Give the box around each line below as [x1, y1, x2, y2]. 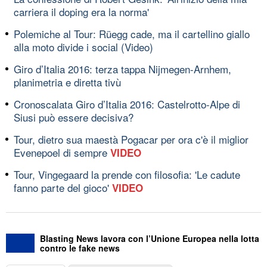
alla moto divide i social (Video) [14, 39, 153, 54]
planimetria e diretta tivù [14, 74, 121, 89]
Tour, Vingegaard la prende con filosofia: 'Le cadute [14, 166, 240, 182]
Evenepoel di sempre [14, 144, 110, 160]
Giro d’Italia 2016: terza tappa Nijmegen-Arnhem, [14, 61, 231, 76]
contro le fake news [40, 241, 120, 254]
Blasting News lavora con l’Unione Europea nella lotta [40, 232, 259, 244]
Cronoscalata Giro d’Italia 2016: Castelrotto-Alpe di [14, 96, 240, 111]
